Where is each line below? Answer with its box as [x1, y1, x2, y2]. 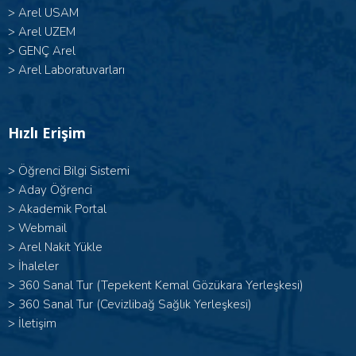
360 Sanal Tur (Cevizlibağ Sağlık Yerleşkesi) [18, 296, 252, 312]
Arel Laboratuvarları [18, 62, 125, 78]
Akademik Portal [18, 201, 106, 217]
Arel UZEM [18, 24, 75, 40]
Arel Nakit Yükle [18, 239, 103, 255]
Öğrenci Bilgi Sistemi [18, 163, 130, 179]
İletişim [18, 315, 56, 331]
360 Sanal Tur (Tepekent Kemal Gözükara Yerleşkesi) [18, 277, 304, 293]
